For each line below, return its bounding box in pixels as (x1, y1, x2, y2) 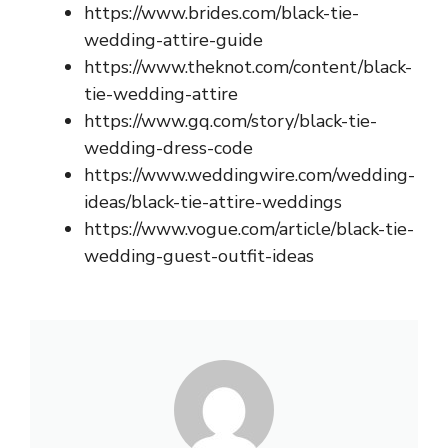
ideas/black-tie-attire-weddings (84, 190, 342, 215)
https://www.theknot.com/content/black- (84, 55, 412, 80)
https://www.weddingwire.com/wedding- (84, 163, 415, 188)
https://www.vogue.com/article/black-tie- (84, 217, 414, 242)
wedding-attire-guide (84, 28, 263, 53)
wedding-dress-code (84, 136, 253, 161)
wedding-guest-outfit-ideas (84, 244, 314, 269)
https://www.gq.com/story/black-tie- (84, 109, 377, 134)
